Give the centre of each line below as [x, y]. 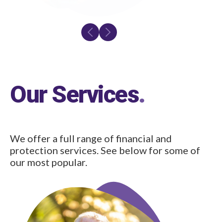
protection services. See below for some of [105, 150]
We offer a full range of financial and [91, 138]
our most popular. [49, 162]
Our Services [74, 94]
